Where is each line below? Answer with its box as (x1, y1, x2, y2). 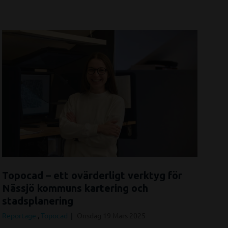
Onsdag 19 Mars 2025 (77, 211, 146, 220)
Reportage (2, 211, 38, 220)
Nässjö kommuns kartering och (2, 182, 148, 194)
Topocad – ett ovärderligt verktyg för (2, 169, 182, 182)
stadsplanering (2, 195, 73, 207)
